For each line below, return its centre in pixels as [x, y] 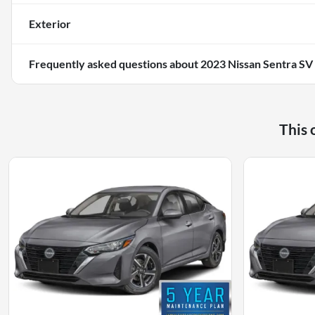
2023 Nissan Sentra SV [257, 64]
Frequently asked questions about [115, 64]
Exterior [50, 24]
